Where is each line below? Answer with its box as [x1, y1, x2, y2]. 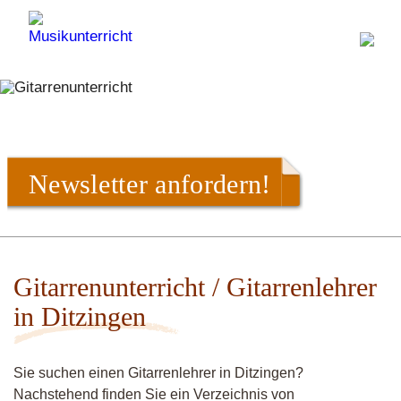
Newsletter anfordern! [29, 168, 271, 199]
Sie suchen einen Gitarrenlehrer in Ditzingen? [13, 365, 303, 380]
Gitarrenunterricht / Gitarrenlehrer [13, 272, 377, 302]
